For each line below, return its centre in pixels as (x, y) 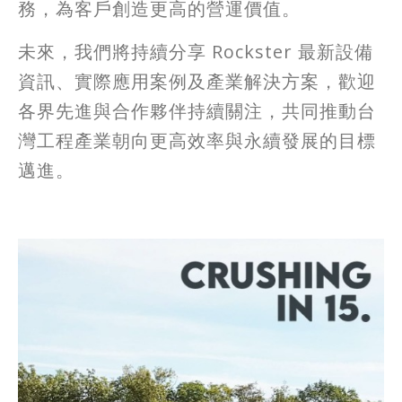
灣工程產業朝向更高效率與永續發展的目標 (197, 140)
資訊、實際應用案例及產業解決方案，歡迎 (197, 81)
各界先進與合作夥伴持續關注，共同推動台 (197, 110)
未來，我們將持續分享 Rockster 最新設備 (196, 51)
